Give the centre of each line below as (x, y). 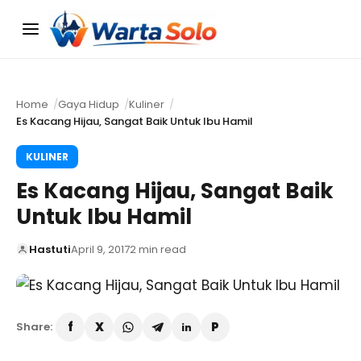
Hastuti (50, 249)
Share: (34, 327)
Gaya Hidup (89, 104)
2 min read (158, 249)
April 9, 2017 (100, 249)
